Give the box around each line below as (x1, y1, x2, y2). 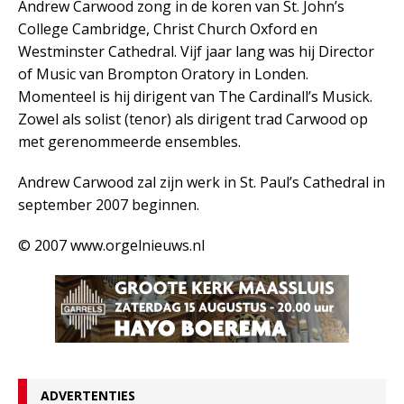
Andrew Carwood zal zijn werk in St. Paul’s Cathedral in (18, 172, 385, 192)
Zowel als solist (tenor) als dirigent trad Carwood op (18, 109, 368, 129)
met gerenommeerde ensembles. (18, 132, 241, 151)
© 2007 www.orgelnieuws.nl (18, 235, 205, 255)
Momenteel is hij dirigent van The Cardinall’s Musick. (18, 87, 372, 106)
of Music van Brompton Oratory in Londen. (18, 64, 308, 84)
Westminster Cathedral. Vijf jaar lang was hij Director (18, 41, 374, 61)
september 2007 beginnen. (18, 195, 199, 215)
